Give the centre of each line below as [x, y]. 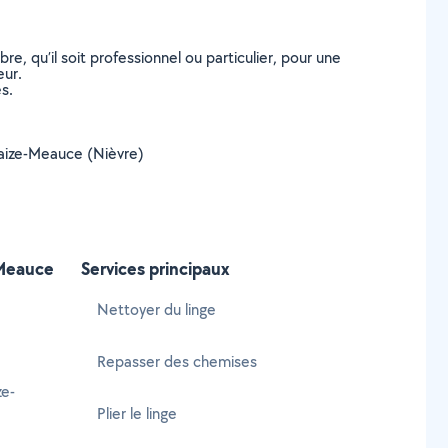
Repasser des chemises [177, 361]
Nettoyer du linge [156, 309]
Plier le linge [137, 413]
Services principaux [155, 268]
